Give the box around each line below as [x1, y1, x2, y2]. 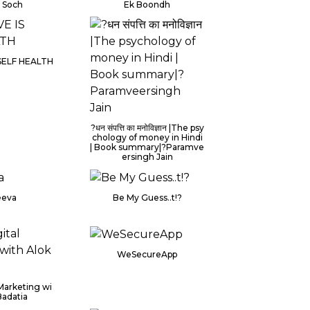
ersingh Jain [121, 151, 173, 162]
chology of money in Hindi [91, 131, 203, 143]
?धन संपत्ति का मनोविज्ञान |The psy [90, 122, 204, 133]
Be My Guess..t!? [112, 192, 182, 203]
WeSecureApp [117, 248, 178, 259]
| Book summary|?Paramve [90, 141, 205, 152]
